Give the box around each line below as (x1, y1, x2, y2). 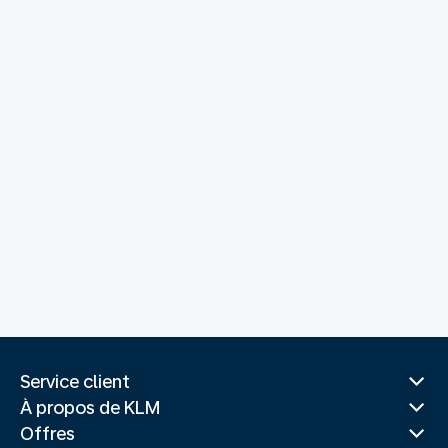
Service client (20, 371, 130, 392)
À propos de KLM (20, 397, 160, 418)
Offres (20, 423, 75, 444)
